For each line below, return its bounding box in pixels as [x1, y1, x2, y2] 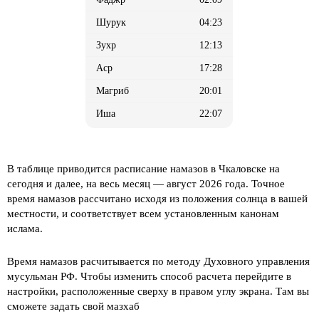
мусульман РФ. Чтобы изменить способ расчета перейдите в [7, 271, 291, 282]
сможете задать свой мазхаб [7, 300, 140, 312]
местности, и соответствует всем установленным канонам [7, 208, 279, 219]
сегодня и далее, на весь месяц [7, 178, 150, 189]
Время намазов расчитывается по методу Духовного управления [7, 256, 310, 267]
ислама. [7, 223, 43, 234]
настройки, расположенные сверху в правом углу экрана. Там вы [7, 286, 309, 297]
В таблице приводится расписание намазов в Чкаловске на [7, 163, 280, 174]
